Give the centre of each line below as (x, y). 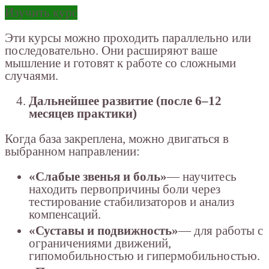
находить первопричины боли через (125, 189)
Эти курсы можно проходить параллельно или (128, 38)
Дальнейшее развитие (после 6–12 (125, 101)
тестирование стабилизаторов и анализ (131, 201)
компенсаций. (65, 214)
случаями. (32, 75)
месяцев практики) (83, 113)
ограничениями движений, (100, 243)
